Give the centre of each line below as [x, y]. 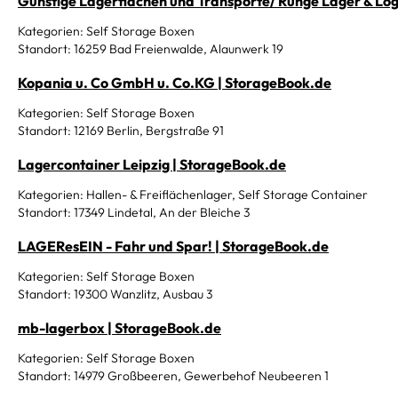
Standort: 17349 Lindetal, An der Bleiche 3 [134, 212]
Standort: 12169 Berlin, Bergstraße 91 [121, 131]
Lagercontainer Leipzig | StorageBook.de [152, 164]
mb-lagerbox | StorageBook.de [119, 328]
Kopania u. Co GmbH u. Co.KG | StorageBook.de [175, 83]
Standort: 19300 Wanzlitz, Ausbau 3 [115, 294]
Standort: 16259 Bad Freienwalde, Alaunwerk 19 [151, 49]
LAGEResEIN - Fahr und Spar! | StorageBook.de [173, 246]
